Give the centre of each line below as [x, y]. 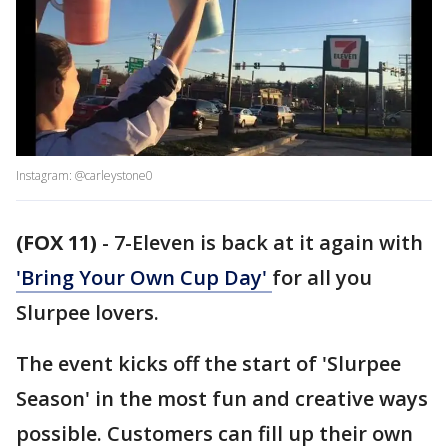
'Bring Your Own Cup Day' [144, 278]
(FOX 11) [56, 243]
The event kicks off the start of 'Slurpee [208, 364]
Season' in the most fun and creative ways [222, 399]
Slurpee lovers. [87, 313]
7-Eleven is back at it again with [268, 243]
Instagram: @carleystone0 [84, 176]
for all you [322, 278]
